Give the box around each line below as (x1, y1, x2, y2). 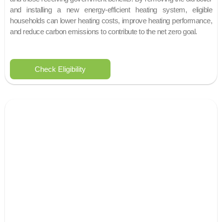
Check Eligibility (35, 64, 86, 73)
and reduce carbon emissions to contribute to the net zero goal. (10, 27, 197, 36)
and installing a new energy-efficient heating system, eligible (10, 5, 212, 14)
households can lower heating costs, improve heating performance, (10, 16, 212, 25)
